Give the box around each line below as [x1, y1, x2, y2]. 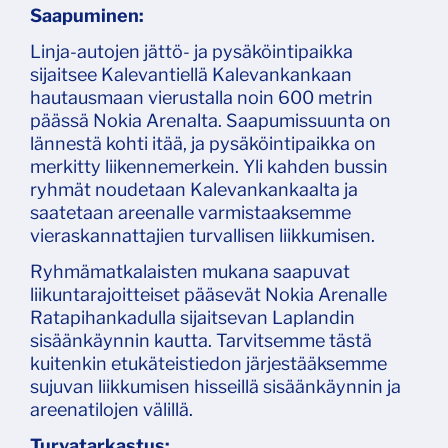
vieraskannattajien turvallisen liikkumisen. [30, 225, 375, 247]
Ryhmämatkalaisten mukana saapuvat [30, 261, 350, 283]
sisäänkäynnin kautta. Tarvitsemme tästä [30, 330, 372, 352]
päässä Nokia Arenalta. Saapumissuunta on [30, 110, 391, 132]
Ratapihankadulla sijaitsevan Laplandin [30, 307, 355, 329]
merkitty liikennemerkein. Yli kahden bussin [30, 156, 388, 178]
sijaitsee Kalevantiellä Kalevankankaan [30, 64, 352, 86]
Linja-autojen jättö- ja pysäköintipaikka [30, 41, 353, 63]
